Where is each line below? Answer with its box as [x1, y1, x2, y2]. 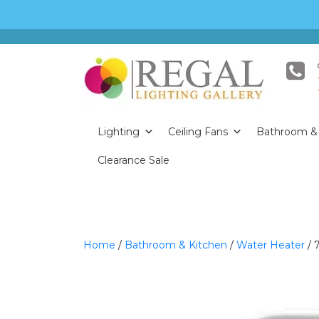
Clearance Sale [98, 153, 169, 167]
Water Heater [236, 238, 305, 251]
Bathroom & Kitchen [125, 238, 227, 251]
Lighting [98, 125, 140, 138]
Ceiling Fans [168, 125, 228, 138]
